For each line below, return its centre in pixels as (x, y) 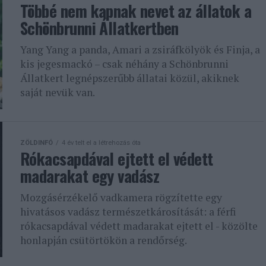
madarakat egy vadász (90, 176)
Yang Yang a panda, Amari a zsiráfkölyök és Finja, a (140, 50)
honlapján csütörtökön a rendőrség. (104, 240)
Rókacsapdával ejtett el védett (117, 159)
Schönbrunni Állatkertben (99, 28)
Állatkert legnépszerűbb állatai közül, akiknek (130, 78)
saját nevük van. (58, 92)
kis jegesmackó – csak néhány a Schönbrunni (124, 64)
